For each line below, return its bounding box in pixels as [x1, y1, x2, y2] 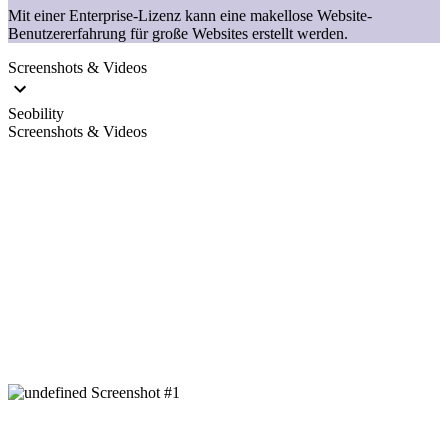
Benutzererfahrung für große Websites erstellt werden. [8, 25, 348, 43]
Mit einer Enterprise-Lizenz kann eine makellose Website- [8, 7, 372, 25]
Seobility [8, 105, 64, 123]
